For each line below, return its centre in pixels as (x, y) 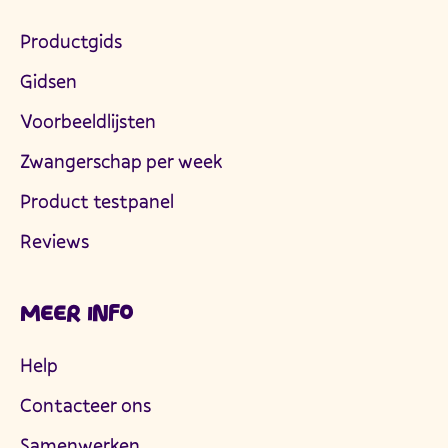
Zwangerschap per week (121, 161)
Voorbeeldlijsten (88, 121)
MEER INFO (76, 312)
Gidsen (48, 81)
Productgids (71, 41)
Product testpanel (97, 201)
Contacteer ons (85, 404)
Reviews (54, 241)
